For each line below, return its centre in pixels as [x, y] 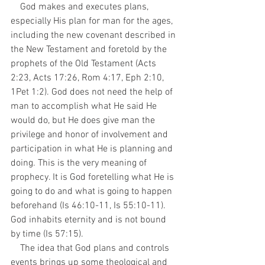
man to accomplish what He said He [85, 106]
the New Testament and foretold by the [90, 50]
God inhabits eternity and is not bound [90, 220]
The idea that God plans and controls [15, 248]
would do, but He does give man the [84, 121]
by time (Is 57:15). [47, 234]
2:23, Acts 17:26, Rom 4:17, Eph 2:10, [88, 78]
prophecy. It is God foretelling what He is [93, 177]
